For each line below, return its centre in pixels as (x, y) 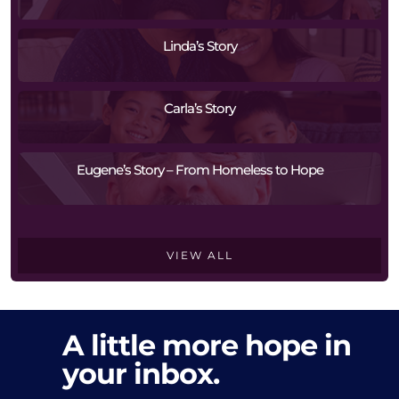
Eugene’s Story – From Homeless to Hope (199, 170)
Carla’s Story (199, 108)
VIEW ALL (199, 256)
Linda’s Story (199, 46)
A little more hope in (207, 345)
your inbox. (141, 373)
